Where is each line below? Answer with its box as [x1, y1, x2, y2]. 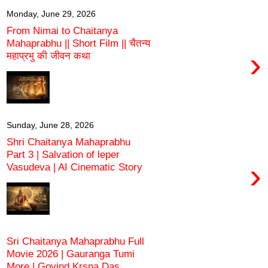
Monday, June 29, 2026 [7, 8, 96, 19]
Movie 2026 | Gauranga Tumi [7, 248, 135, 260]
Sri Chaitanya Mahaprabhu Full [7, 235, 144, 248]
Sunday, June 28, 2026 [7, 120, 94, 130]
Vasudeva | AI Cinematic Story [7, 161, 142, 173]
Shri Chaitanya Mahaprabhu [7, 136, 130, 148]
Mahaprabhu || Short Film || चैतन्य [7, 37, 150, 50]
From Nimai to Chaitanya [7, 25, 118, 37]
